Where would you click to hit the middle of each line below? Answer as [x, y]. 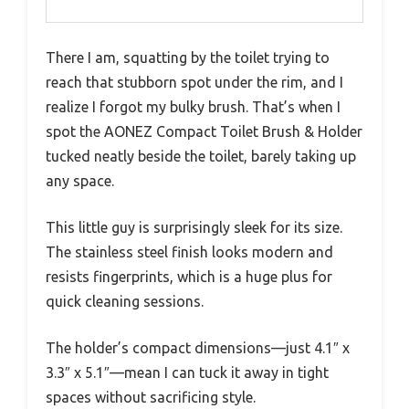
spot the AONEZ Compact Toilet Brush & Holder [204, 132]
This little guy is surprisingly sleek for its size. [194, 228]
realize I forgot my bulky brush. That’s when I [193, 107]
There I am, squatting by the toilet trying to [188, 58]
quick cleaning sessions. [125, 302]
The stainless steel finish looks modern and [189, 252]
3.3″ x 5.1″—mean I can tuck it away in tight [187, 373]
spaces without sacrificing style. [151, 398]
